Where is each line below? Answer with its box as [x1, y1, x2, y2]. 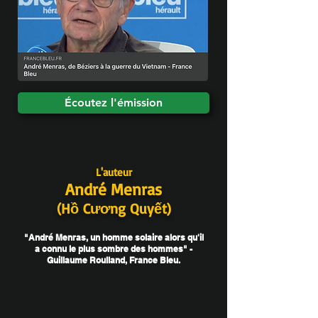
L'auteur [95, 165, 132, 179]
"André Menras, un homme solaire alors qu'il [23, 232, 204, 243]
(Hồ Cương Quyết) [56, 199, 171, 217]
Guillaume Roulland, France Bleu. [47, 255, 180, 265]
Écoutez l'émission [65, 96, 163, 109]
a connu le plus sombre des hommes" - [35, 243, 192, 254]
